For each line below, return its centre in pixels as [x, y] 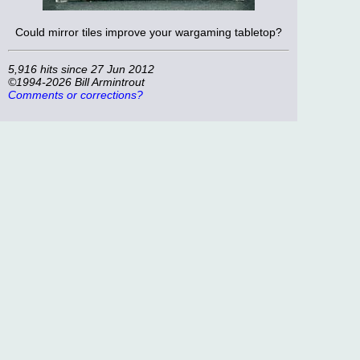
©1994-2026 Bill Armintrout [76, 82]
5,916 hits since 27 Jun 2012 [81, 70]
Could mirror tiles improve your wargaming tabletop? [149, 32]
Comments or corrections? [76, 95]
